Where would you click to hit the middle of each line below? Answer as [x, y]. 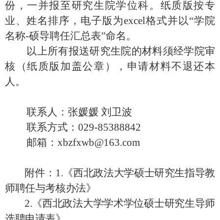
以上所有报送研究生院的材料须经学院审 [110, 51]
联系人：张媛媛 [52, 112]
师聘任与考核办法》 [51, 188]
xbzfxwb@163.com [99, 142]
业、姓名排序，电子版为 [64, 20]
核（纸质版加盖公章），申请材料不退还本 [110, 66]
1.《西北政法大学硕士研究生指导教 [136, 173]
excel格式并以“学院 [169, 20]
